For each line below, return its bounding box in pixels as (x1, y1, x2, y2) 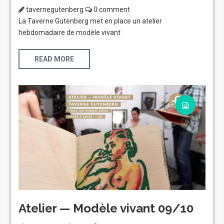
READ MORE (34, 54, 74, 63)
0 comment (92, 5, 130, 13)
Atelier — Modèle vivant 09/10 (18, 200, 194, 215)
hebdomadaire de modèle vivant (18, 28, 121, 36)
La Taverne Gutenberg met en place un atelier (18, 16, 162, 25)
